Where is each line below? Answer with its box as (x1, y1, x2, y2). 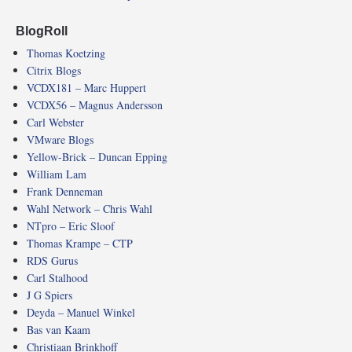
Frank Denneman (27, 183, 103, 199)
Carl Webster (27, 114, 84, 130)
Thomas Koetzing (27, 45, 105, 60)
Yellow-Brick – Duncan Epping (27, 148, 167, 164)
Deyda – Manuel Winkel (27, 304, 135, 320)
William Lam (27, 166, 86, 181)
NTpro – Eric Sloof (27, 218, 115, 233)
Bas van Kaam (27, 321, 90, 337)
